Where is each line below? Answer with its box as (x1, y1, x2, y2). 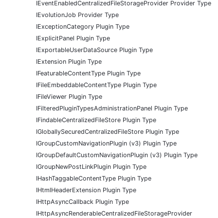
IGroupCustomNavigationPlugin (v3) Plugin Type (36, 140, 177, 147)
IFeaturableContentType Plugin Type (36, 70, 141, 77)
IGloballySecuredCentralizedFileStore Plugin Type (36, 128, 179, 136)
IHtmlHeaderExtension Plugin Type (36, 186, 136, 194)
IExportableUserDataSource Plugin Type (36, 46, 153, 54)
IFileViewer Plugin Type (36, 93, 102, 101)
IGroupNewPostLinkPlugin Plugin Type (36, 163, 146, 171)
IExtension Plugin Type (36, 58, 102, 66)
